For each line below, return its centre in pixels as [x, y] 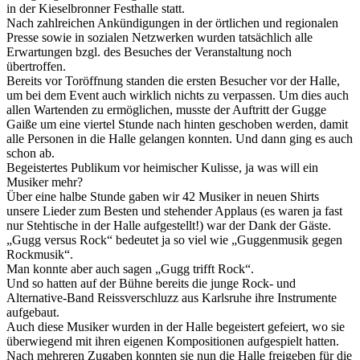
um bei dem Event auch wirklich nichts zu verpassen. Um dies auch [178, 95]
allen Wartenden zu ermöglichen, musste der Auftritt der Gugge [166, 109]
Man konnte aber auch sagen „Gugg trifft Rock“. [130, 268]
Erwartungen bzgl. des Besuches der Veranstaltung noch [149, 51]
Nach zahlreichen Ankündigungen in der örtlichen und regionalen [172, 22]
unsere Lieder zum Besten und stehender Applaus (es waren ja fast [174, 211]
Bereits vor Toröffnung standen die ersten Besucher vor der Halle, [173, 80]
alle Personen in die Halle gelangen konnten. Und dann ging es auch [180, 138]
